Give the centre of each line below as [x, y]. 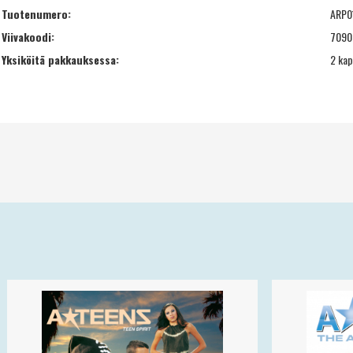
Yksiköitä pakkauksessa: [60, 59]
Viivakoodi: [28, 36]
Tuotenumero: [36, 13]
